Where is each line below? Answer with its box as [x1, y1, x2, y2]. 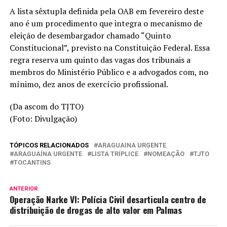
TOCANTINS [13, 159, 51, 167]
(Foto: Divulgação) [9, 113, 77, 125]
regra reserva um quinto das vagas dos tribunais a [9, 54, 191, 66]
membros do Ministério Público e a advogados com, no [9, 66, 208, 78]
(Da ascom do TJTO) [9, 101, 84, 112]
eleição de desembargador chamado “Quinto [9, 30, 171, 42]
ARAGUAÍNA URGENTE [13, 150, 82, 158]
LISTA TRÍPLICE [91, 150, 138, 158]
